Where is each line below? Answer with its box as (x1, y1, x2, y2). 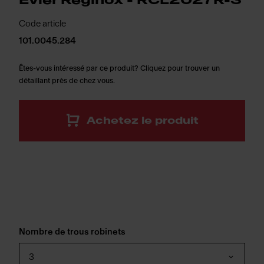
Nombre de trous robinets (19, 227, 126, 236)
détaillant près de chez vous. (19, 77, 115, 84)
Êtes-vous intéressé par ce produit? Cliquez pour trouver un (19, 65, 220, 72)
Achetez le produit (87, 115, 199, 126)
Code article (19, 19, 66, 28)
